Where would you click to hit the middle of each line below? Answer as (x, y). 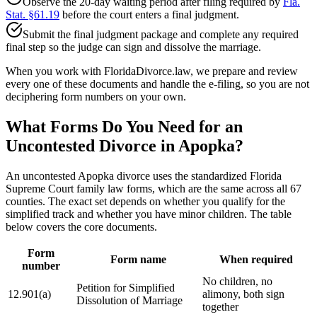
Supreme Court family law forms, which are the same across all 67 (154, 189)
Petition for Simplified (126, 288)
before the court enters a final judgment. (149, 15)
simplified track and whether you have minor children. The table (149, 214)
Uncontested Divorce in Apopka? (125, 146)
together (220, 307)
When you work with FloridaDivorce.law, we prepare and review (152, 71)
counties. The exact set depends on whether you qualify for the (145, 202)
